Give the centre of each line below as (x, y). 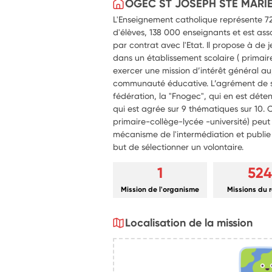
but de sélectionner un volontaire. (178, 147)
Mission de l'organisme (160, 189)
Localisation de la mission (189, 223)
